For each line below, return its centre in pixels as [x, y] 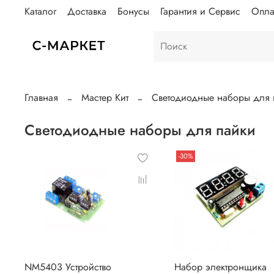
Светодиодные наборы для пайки [221, 130]
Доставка [87, 11]
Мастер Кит [105, 97]
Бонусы [133, 11]
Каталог [40, 11]
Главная [41, 97]
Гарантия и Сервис [200, 11]
